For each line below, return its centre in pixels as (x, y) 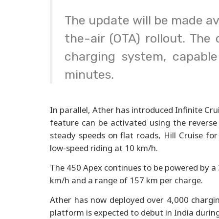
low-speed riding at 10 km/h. (104, 148)
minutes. (89, 75)
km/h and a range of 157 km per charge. (126, 180)
